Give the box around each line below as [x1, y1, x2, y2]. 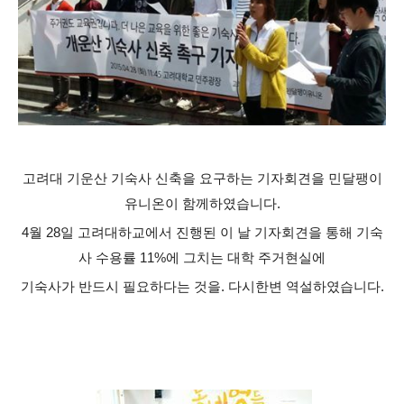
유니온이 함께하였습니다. [124, 197, 280, 212]
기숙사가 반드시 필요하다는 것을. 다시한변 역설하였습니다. [20, 280, 384, 295]
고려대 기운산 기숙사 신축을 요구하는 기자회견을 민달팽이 [22, 171, 382, 187]
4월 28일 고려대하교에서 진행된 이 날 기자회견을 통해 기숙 [21, 225, 383, 241]
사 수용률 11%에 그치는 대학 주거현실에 [78, 251, 326, 266]
